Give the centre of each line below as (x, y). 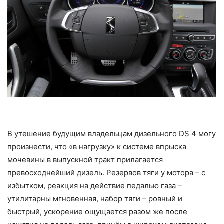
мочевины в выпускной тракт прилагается (85, 159)
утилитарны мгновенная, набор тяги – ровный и (95, 198)
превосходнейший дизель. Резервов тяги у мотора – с (106, 172)
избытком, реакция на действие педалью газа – (95, 185)
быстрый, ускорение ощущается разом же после (97, 211)
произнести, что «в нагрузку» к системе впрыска (97, 146)
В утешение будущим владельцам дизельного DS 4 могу (112, 133)
